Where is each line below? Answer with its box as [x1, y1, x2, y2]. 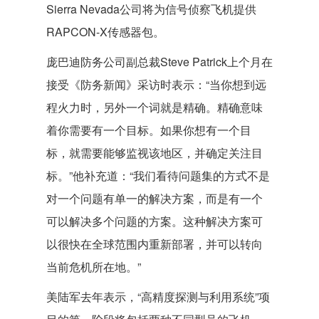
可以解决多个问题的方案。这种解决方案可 [46, 213, 263, 229]
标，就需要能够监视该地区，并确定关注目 [46, 145, 263, 161]
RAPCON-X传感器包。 [46, 23, 164, 40]
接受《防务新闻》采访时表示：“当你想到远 [46, 76, 266, 93]
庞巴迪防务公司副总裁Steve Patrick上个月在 [46, 53, 273, 70]
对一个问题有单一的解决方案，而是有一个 [46, 190, 263, 206]
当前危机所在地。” [46, 258, 141, 275]
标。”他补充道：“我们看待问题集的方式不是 [46, 167, 270, 184]
